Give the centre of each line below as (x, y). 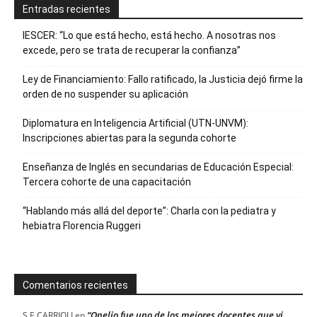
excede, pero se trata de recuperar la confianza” (132, 50)
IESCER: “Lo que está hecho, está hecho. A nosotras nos (149, 35)
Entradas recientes (67, 9)
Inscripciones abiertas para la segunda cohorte (129, 138)
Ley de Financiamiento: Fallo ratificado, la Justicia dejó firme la (163, 79)
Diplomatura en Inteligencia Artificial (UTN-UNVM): (136, 123)
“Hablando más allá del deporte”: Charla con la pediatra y (149, 211)
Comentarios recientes (75, 285)
